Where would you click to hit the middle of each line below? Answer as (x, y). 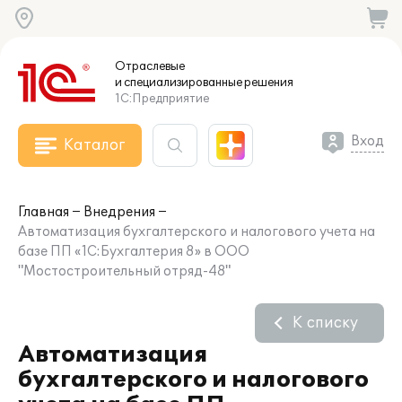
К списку (325, 323)
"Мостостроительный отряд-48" (124, 271)
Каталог (94, 145)
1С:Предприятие (162, 99)
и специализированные (179, 83)
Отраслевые (150, 66)
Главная (44, 212)
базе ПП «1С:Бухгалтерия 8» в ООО (134, 252)
